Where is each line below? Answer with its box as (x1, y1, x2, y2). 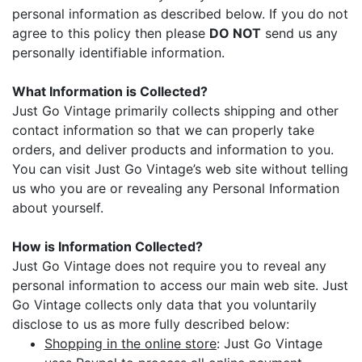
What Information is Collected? (12, 82, 208, 99)
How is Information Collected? (12, 238, 203, 255)
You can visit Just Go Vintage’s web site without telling (12, 160, 348, 177)
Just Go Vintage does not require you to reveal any (12, 257, 326, 274)
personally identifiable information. (12, 44, 225, 61)
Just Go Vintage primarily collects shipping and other (12, 102, 339, 119)
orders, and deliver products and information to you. (12, 141, 334, 158)
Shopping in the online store (44, 335, 217, 351)
